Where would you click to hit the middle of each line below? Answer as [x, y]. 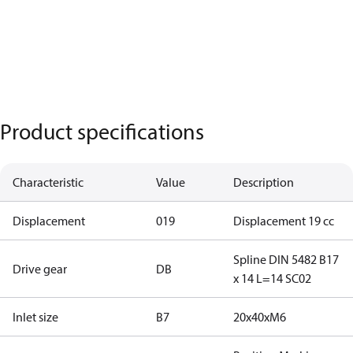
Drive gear [40, 269]
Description [264, 182]
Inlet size [35, 317]
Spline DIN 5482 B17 [286, 259]
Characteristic [48, 182]
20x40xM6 [260, 317]
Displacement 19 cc [284, 221]
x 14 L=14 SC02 [272, 278]
